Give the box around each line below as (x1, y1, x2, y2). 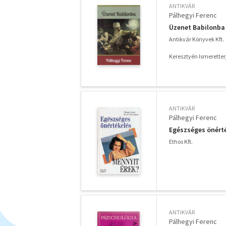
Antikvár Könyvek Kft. (169, 35, 224, 43)
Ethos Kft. (169, 138, 193, 146)
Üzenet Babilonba (169, 23, 225, 32)
